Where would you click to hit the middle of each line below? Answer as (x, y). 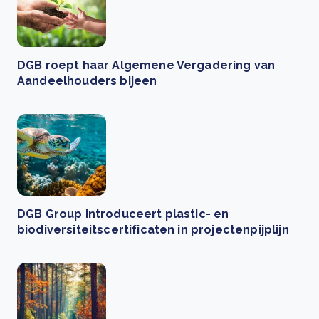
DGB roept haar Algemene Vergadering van (146, 66)
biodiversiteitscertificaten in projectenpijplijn (153, 230)
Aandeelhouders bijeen (87, 81)
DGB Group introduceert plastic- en (123, 214)
